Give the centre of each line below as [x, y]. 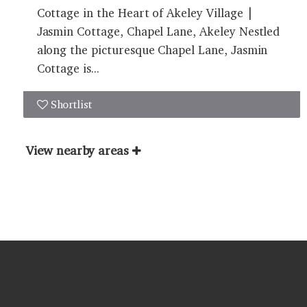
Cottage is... [68, 68]
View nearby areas [78, 150]
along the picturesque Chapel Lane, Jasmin [152, 49]
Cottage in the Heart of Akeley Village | [145, 12]
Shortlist [71, 104]
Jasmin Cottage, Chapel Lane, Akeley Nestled [158, 31]
